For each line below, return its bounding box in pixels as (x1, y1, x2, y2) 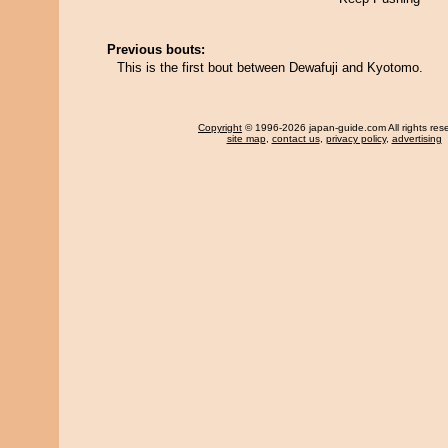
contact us (271, 133, 320, 144)
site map (226, 133, 266, 144)
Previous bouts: (107, 42, 205, 57)
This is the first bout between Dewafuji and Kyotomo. (117, 60, 423, 75)
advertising (391, 133, 442, 144)
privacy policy (325, 133, 386, 144)
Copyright (198, 122, 242, 133)
